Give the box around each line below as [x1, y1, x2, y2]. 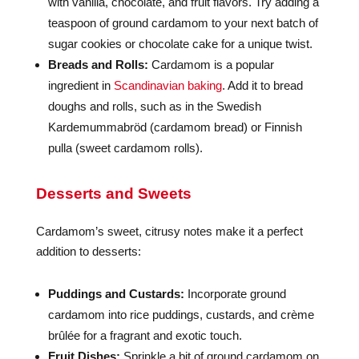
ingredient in [47, 79, 114, 92]
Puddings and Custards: [47, 287, 184, 301]
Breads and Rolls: [47, 58, 148, 71]
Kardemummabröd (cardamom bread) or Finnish [47, 120, 302, 134]
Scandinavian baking [113, 79, 222, 92]
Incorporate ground [184, 287, 286, 301]
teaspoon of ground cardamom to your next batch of [47, 16, 318, 30]
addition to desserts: [35, 244, 141, 258]
